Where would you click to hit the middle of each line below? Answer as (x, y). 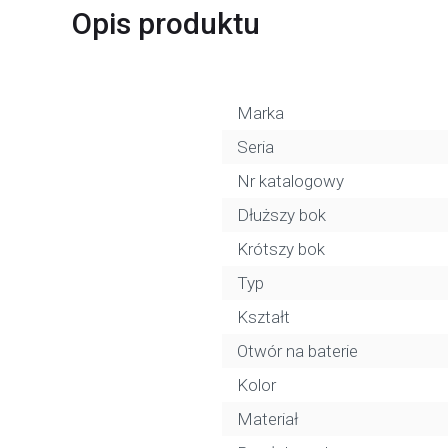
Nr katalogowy (290, 181)
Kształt (263, 317)
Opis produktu (166, 23)
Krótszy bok (281, 249)
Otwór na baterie (297, 351)
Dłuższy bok (281, 215)
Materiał (267, 419)
